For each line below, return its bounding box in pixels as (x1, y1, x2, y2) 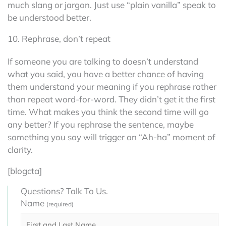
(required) (46, 200, 74, 208)
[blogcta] (8, 165, 42, 176)
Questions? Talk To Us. (21, 185, 108, 196)
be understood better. (8, 12, 91, 23)
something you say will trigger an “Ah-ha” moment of (8, 131, 215, 142)
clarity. (8, 144, 33, 155)
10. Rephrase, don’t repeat (8, 33, 110, 44)
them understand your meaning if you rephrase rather (8, 81, 216, 92)
